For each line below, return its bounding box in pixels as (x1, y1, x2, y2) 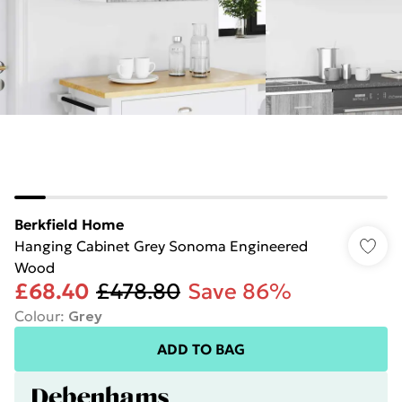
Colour (14, 307, 60, 325)
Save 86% (188, 278, 292, 305)
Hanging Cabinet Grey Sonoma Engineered (14, 237, 308, 255)
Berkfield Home (14, 215, 124, 233)
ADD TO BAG (157, 340, 245, 358)
